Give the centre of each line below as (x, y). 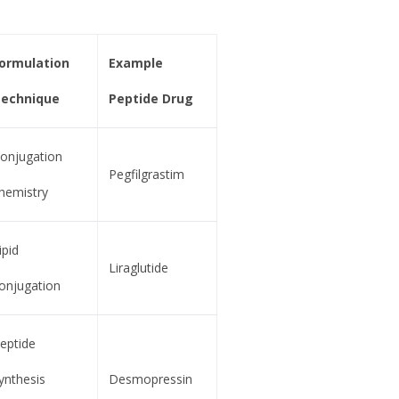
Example (135, 63)
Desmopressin (150, 379)
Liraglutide (138, 268)
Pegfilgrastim (146, 175)
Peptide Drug (151, 99)
